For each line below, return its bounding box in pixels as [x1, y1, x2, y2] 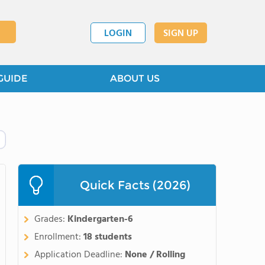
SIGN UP [163, 25, 198, 41]
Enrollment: [34, 230, 83, 245]
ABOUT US [109, 73, 160, 84]
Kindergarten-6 [67, 212, 133, 227]
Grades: [34, 212, 67, 227]
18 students [83, 230, 132, 245]
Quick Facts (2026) [79, 178, 190, 192]
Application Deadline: [34, 247, 125, 263]
